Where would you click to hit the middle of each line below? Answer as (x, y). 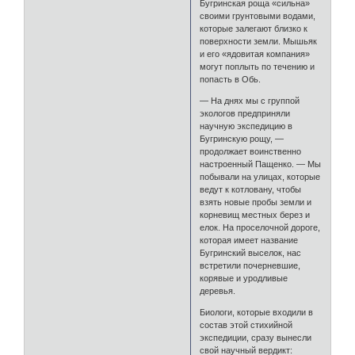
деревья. (218, 290)
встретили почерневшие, (250, 265)
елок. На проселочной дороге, (260, 227)
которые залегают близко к (254, 28)
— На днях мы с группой (250, 100)
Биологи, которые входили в (257, 312)
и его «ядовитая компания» (255, 53)
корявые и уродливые (244, 278)
